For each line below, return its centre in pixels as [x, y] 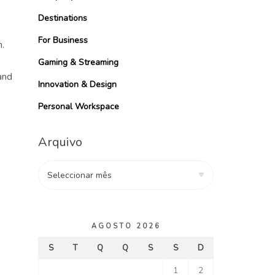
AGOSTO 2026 [126, 226]
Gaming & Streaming [78, 62]
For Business [63, 40]
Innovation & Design [77, 84]
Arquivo [60, 142]
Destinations [63, 18]
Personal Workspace [79, 106]
